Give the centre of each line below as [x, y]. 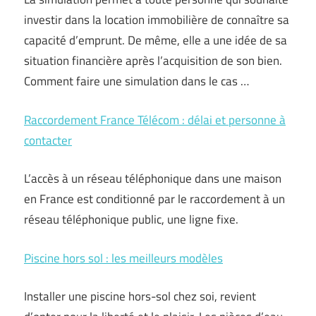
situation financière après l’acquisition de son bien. [153, 61]
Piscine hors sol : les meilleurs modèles [123, 258]
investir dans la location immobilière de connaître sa [157, 20]
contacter [48, 140]
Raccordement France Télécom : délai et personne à [155, 120]
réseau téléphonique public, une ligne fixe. [131, 219]
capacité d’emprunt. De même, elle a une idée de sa [156, 40]
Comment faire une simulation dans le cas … [136, 81]
